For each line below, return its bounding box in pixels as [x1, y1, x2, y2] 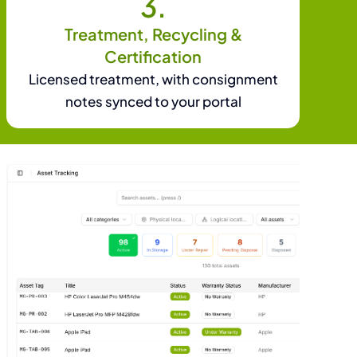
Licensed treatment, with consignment [28, 69, 278, 88]
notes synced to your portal [65, 92, 241, 110]
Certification [104, 45, 202, 66]
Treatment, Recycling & [64, 23, 242, 44]
